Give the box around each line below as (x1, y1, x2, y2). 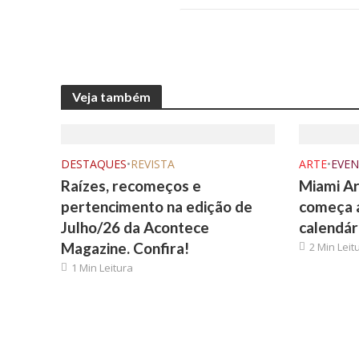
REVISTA (130, 156, 175, 171)
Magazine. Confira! (60, 239, 189, 257)
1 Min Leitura (71, 260, 133, 275)
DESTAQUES (60, 156, 127, 171)
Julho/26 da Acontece (60, 218, 209, 236)
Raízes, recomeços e (60, 176, 201, 195)
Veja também (71, 89, 151, 104)
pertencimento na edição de (60, 197, 252, 216)
